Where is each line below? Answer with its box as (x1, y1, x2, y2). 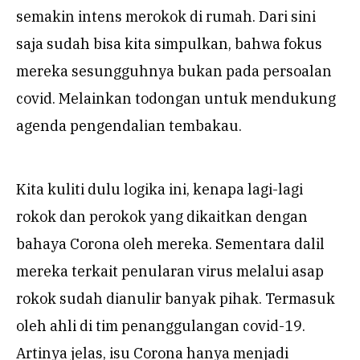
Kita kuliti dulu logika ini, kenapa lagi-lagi (16, 180, 303, 199)
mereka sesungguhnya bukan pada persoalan (16, 62, 332, 81)
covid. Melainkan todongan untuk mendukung (16, 89, 336, 108)
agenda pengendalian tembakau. (16, 117, 242, 136)
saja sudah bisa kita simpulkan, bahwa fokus (16, 35, 322, 54)
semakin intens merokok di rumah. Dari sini (16, 7, 316, 27)
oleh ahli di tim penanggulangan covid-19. (16, 317, 305, 336)
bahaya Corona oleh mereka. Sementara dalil (16, 235, 325, 254)
